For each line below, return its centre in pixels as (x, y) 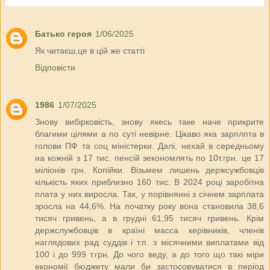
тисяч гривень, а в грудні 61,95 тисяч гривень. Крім (149, 218)
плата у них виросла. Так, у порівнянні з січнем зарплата (149, 194)
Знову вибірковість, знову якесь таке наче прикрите (149, 121)
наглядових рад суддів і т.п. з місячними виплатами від (149, 242)
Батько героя (63, 33)
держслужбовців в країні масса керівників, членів (149, 230)
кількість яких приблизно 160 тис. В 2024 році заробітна (149, 182)
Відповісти (55, 67)
